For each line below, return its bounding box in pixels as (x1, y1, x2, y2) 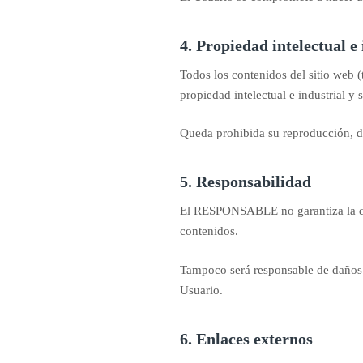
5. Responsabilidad (180, 173, 311, 190)
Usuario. (180, 283, 223, 297)
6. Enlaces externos (180, 329, 313, 348)
